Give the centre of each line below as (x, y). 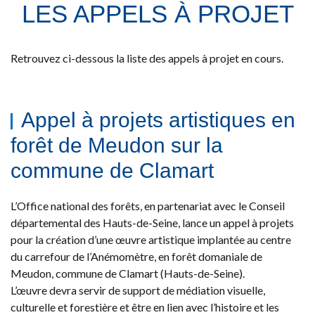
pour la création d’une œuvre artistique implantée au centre (151, 239)
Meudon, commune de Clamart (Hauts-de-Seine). (128, 273)
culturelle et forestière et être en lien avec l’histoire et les (145, 307)
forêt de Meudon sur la (117, 145)
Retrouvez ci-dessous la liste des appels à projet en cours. (147, 58)
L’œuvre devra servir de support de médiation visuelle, (138, 290)
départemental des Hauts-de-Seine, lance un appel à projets (152, 222)
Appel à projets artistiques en (158, 120)
